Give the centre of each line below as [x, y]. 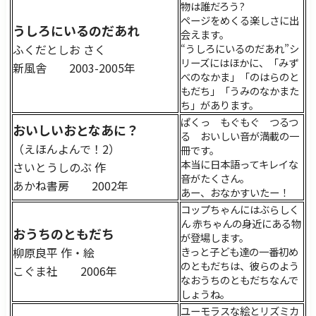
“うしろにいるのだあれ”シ [239, 49]
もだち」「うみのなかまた [239, 91]
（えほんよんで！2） [66, 149]
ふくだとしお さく [65, 50]
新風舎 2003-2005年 [74, 68]
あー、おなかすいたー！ [235, 193]
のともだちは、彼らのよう [239, 266]
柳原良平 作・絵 [59, 253]
